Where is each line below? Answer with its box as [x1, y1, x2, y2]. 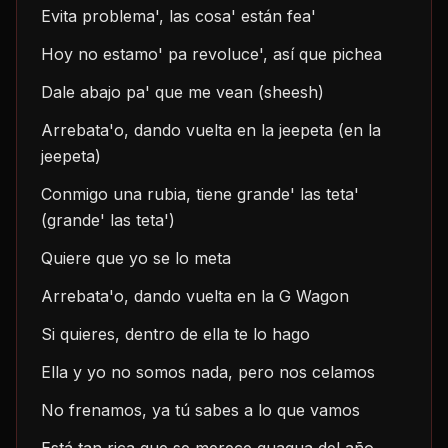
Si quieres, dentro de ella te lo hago [41, 324, 310, 344]
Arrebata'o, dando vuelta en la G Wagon [41, 286, 349, 306]
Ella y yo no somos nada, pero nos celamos [41, 362, 375, 382]
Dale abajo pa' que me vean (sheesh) [41, 82, 324, 102]
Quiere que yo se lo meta [41, 248, 231, 268]
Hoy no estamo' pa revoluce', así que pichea [41, 44, 382, 64]
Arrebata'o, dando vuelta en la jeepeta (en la [41, 120, 381, 140]
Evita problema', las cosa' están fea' [41, 6, 316, 26]
